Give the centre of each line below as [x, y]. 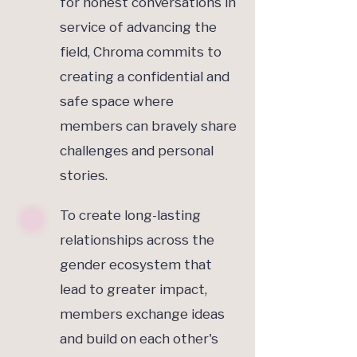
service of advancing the [138, 27]
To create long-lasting [130, 216]
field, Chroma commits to [141, 52]
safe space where [117, 102]
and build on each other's [139, 339]
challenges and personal [137, 151]
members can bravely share [148, 126]
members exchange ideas [142, 314]
